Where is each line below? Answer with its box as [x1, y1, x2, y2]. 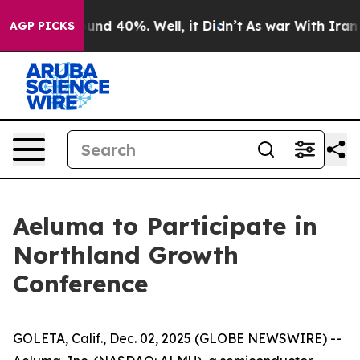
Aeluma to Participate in [13, 211, 317, 241]
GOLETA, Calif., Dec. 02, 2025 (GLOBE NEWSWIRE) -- [13, 330, 342, 346]
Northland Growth [13, 239, 239, 270]
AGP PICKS [10, 18, 75, 33]
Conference [13, 268, 148, 299]
